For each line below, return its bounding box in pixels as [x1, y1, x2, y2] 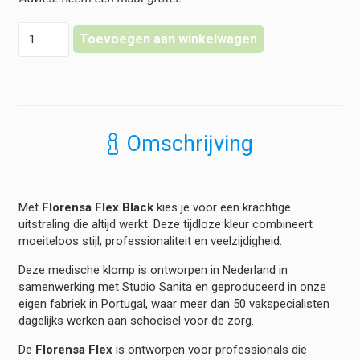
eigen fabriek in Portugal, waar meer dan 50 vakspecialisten [18, 297, 329, 312]
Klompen [17, 38, 64, 53]
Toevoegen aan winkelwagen [80, 31, 257, 47]
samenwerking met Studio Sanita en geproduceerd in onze [18, 280, 326, 295]
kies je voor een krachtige [153, 200, 291, 215]
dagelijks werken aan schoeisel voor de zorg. [18, 313, 254, 329]
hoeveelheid [17, 105, 80, 121]
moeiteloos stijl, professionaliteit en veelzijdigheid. [18, 234, 282, 249]
